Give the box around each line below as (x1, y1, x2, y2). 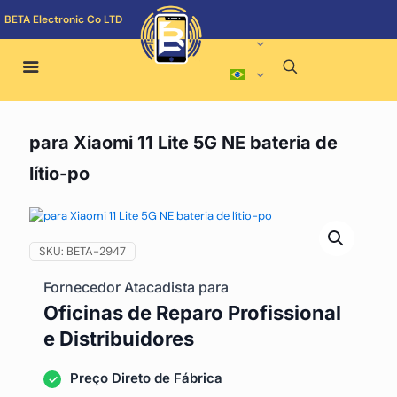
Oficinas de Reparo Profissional (43, 301, 341, 324)
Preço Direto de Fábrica (70, 370, 222, 386)
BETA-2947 (66, 244, 126, 259)
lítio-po (29, 163, 90, 184)
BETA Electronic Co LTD (4, 12, 122, 27)
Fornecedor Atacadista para (43, 278, 229, 296)
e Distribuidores (43, 327, 194, 350)
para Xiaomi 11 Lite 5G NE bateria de (29, 132, 338, 153)
